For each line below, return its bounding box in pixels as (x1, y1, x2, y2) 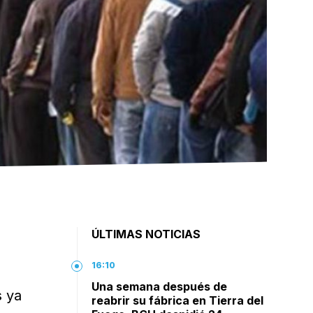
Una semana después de (92, 279, 228, 293)
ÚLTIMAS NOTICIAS (92, 227, 201, 241)
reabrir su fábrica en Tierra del (92, 293, 264, 307)
